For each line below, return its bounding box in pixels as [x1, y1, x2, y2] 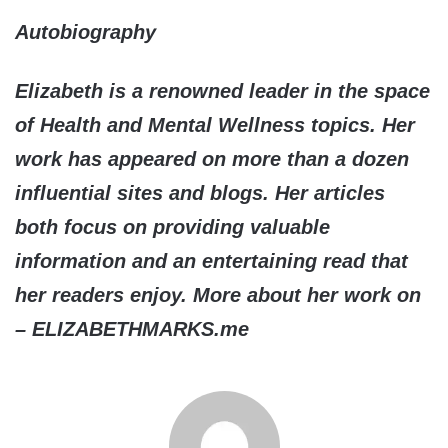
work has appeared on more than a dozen [15, 148, 409, 171]
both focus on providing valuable [15, 216, 330, 239]
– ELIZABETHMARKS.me [15, 318, 249, 341]
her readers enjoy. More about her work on [15, 284, 421, 307]
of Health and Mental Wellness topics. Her [15, 114, 415, 137]
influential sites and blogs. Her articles [15, 182, 385, 205]
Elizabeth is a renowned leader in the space [15, 80, 430, 103]
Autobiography [15, 21, 156, 44]
